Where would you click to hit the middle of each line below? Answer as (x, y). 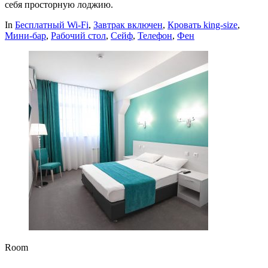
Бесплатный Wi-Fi (52, 25)
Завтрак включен (128, 25)
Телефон (155, 35)
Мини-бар (25, 35)
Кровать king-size (202, 25)
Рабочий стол (78, 35)
